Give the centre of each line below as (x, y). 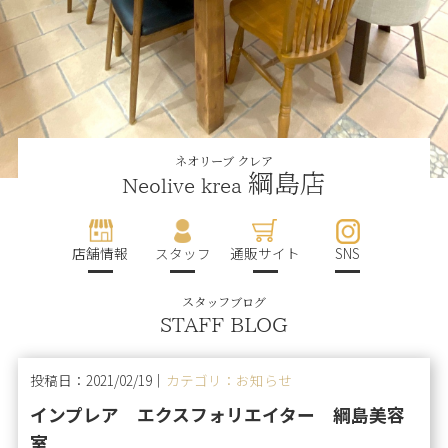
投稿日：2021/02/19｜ (98, 379)
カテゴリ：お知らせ (229, 379)
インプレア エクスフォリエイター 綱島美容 (218, 413)
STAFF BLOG (224, 323)
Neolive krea (185, 185)
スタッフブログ (224, 302)
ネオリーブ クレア (224, 160)
